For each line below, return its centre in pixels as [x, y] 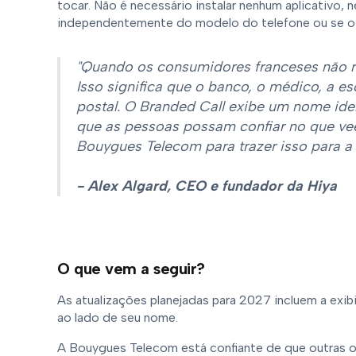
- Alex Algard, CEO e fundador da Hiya [207, 186]
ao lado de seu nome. [119, 317]
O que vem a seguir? [131, 269]
